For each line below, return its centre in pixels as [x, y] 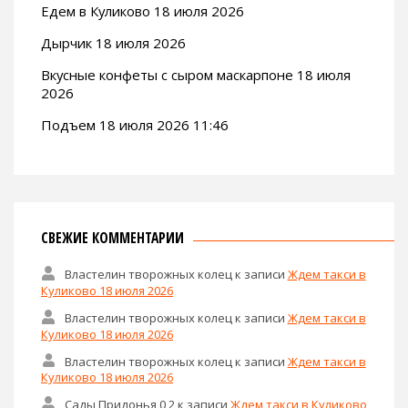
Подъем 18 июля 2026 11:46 [135, 125]
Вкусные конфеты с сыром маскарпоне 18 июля [196, 75]
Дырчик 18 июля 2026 [113, 43]
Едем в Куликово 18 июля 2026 [143, 11]
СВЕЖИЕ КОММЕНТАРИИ [112, 238]
